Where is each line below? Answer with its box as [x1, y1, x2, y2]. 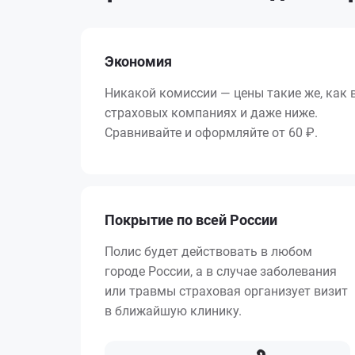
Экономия [105, 53, 172, 71]
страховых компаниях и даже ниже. [105, 105, 318, 121]
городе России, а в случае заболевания [105, 264, 337, 280]
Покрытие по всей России [105, 212, 277, 229]
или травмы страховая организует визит [105, 284, 348, 300]
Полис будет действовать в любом [105, 244, 312, 260]
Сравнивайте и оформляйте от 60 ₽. [105, 125, 318, 141]
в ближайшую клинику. [105, 303, 242, 319]
